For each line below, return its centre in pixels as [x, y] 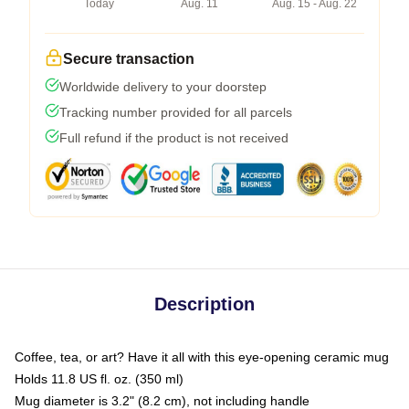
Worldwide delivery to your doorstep [163, 87]
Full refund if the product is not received [174, 138]
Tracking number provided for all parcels [176, 112]
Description [204, 304]
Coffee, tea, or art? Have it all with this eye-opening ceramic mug [202, 357]
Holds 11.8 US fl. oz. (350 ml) [99, 379]
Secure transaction [129, 59]
